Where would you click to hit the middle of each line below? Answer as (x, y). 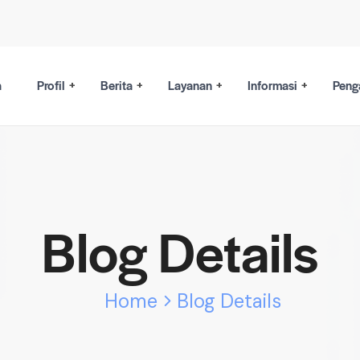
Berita (117, 85)
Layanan (190, 85)
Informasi (272, 85)
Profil (51, 85)
